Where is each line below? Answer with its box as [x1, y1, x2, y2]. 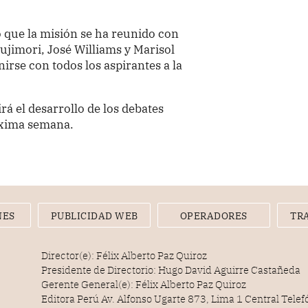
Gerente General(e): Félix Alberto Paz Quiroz [41, 278, 247, 291]
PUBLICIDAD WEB [50, 210, 138, 223]
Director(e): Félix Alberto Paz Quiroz [41, 249, 208, 263]
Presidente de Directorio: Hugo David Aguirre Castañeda [41, 263, 301, 277]
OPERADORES [179, 210, 247, 223]
